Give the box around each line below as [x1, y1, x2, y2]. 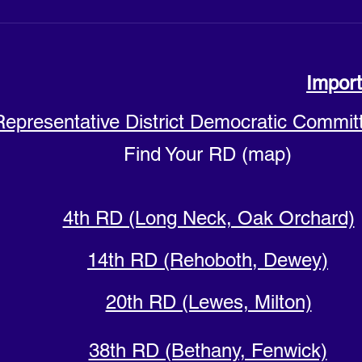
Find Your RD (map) [124, 143, 292, 166]
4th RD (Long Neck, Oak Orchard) [62, 207, 355, 229]
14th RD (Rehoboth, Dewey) [87, 249, 328, 271]
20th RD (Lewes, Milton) [105, 291, 312, 314]
